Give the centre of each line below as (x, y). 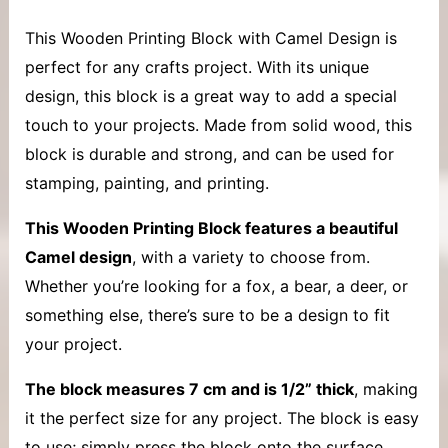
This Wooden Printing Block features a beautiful (211, 227)
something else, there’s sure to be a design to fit (207, 314)
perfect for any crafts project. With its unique (196, 66)
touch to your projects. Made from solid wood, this (218, 124)
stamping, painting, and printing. (146, 182)
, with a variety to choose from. (250, 256)
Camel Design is (333, 37)
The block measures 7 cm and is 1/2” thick (189, 388)
